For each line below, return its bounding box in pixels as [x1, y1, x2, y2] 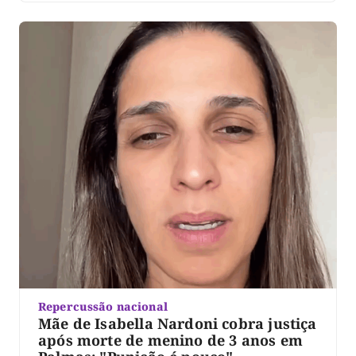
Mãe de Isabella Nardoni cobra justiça [38, 313, 317, 333]
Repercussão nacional [38, 298, 168, 314]
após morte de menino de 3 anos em [38, 330, 303, 350]
